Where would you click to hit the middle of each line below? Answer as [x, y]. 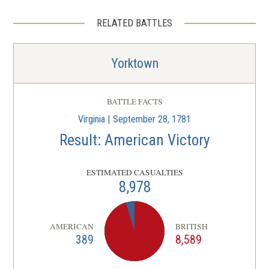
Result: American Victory [134, 141]
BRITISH [192, 226]
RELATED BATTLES [134, 23]
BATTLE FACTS [134, 102]
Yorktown [134, 64]
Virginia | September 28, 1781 [134, 119]
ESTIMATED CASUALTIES [134, 173]
